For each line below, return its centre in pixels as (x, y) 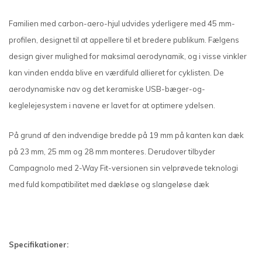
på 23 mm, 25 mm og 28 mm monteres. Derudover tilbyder (112, 152)
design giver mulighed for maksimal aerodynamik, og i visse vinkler (128, 56)
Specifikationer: (39, 245)
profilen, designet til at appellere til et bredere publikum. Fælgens (124, 40)
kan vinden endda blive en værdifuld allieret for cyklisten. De (116, 73)
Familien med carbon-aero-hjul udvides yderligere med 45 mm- (122, 24)
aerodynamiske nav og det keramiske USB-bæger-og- (107, 89)
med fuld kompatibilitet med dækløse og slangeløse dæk (109, 185)
